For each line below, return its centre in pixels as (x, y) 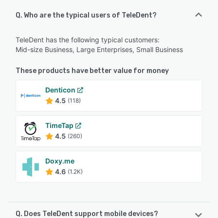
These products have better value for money (92, 71)
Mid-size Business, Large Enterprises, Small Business (99, 50)
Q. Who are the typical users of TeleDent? (86, 16)
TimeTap (59, 126)
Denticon (60, 90)
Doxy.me (60, 161)
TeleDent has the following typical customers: (88, 40)
